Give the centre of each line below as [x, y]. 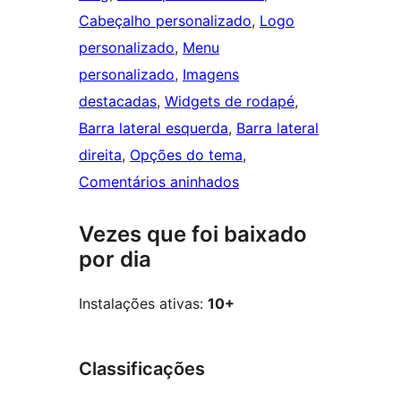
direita [100, 155]
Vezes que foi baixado [193, 235]
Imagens [211, 75]
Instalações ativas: [143, 304]
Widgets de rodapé [230, 102]
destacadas [118, 102]
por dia [115, 260]
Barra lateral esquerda [154, 128]
